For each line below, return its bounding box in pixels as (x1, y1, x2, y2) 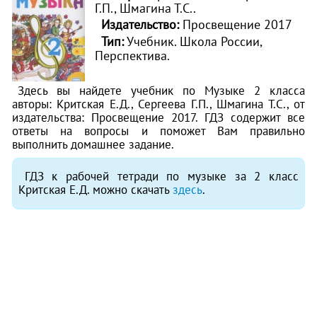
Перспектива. (94, 47, 170, 64)
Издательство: (100, 16, 183, 33)
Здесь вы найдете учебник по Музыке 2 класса (18, 83, 306, 99)
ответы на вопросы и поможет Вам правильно (11, 123, 306, 139)
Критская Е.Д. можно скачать (18, 182, 173, 198)
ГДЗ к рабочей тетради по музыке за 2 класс (24, 168, 299, 185)
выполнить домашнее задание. (11, 137, 174, 153)
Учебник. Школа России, (123, 33, 262, 50)
